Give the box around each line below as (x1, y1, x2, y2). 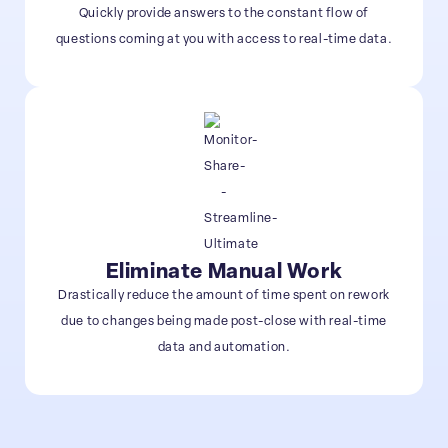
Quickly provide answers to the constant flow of (78, 6, 370, 20)
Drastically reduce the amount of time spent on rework (58, 288, 390, 302)
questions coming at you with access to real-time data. (55, 32, 393, 46)
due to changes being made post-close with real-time (61, 314, 387, 328)
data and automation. (157, 340, 291, 354)
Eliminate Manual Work (105, 261, 343, 283)
